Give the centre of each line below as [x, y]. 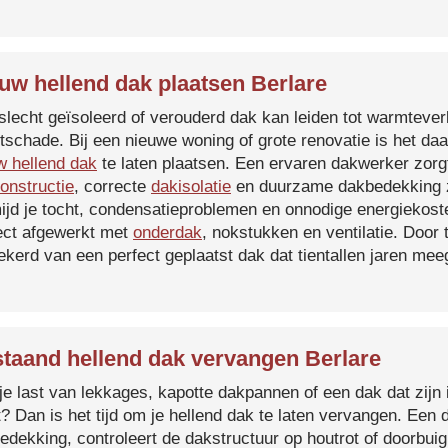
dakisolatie [191, 186]
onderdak [167, 232]
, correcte [112, 186]
